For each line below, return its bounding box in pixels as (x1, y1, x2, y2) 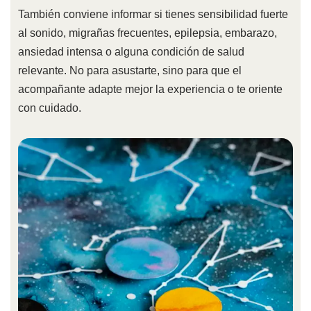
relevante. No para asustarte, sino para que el (17, 65, 242, 77)
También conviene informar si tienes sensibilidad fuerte (17, 8, 288, 21)
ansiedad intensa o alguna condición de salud (17, 46, 244, 58)
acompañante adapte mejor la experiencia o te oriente (17, 83, 283, 96)
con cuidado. (17, 102, 81, 115)
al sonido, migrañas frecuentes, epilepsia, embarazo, (17, 27, 277, 40)
